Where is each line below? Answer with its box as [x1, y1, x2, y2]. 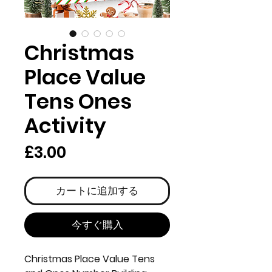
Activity [24, 111, 106, 140]
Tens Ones [24, 87, 132, 116]
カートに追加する [56, 183, 138, 198]
